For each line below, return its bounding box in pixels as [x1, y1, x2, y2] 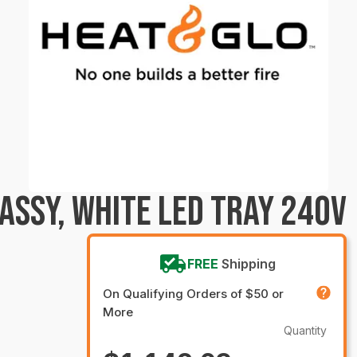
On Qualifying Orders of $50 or [103, 286, 284, 301]
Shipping [221, 256, 276, 272]
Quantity [284, 324, 327, 337]
